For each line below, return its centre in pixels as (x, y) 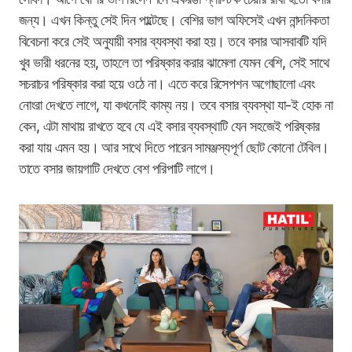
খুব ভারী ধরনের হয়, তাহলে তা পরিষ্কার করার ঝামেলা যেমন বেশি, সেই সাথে (174, 63)
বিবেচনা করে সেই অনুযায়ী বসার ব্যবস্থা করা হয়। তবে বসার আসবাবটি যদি (173, 42)
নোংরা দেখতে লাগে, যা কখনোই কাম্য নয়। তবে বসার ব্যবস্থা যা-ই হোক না (176, 105)
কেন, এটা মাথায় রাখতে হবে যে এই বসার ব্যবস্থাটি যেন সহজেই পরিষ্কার (169, 126)
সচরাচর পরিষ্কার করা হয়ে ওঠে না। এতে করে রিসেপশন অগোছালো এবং (167, 84)
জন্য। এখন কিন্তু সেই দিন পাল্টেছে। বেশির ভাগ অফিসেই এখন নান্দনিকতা (174, 20)
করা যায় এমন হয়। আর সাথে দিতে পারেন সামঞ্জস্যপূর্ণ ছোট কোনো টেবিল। (174, 148)
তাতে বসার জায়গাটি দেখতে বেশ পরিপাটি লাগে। (119, 169)
